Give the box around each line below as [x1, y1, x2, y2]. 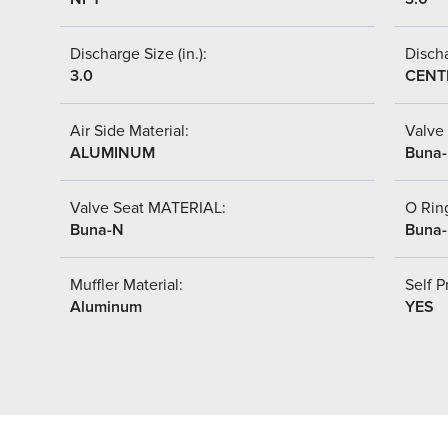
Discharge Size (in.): [70, 43, 207, 64]
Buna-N [70, 219, 124, 240]
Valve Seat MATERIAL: [70, 197, 226, 218]
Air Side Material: [70, 120, 189, 141]
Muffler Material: [70, 274, 183, 295]
